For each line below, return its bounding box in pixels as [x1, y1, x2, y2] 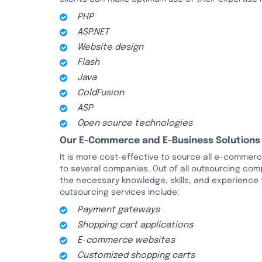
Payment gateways [77, 205, 160, 215]
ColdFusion [77, 88, 124, 98]
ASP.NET [77, 27, 109, 37]
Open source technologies [77, 119, 192, 128]
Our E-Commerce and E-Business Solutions [60, 136, 260, 146]
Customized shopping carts [77, 251, 195, 260]
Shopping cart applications [77, 220, 193, 230]
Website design [77, 43, 143, 52]
